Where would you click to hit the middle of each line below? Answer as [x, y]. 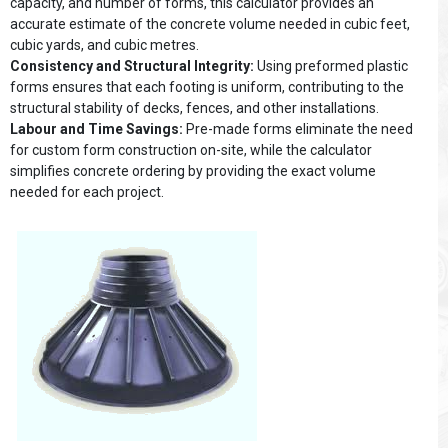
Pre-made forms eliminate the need [298, 129]
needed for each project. [87, 192]
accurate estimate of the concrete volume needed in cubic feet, [210, 24]
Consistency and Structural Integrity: [132, 66]
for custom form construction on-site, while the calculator [191, 150]
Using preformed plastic [331, 66]
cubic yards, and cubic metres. [104, 45]
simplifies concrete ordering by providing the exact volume [193, 171]
